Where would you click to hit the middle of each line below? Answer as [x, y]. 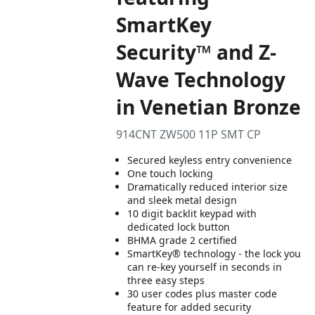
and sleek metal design [182, 200]
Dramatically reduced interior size [208, 187]
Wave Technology [201, 79]
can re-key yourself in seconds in [205, 267]
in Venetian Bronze [209, 107]
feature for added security [189, 307]
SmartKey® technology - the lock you [214, 253]
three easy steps [166, 280]
